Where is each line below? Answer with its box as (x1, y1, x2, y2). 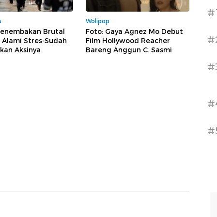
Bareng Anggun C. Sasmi (86, 46, 172, 55)
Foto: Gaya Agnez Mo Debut (86, 27, 183, 36)
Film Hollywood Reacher (86, 36, 170, 46)
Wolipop (86, 17, 109, 25)
